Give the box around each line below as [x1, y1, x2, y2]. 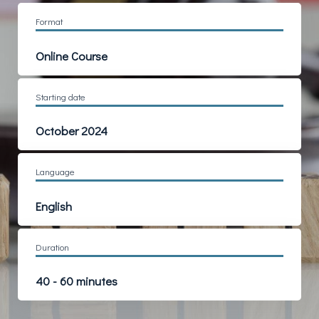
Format [36, 16, 63, 28]
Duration [36, 241, 69, 253]
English [36, 197, 72, 214]
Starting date [36, 90, 85, 103]
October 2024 [36, 122, 108, 139]
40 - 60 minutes [36, 272, 117, 288]
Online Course [36, 47, 108, 63]
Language [36, 166, 75, 178]
